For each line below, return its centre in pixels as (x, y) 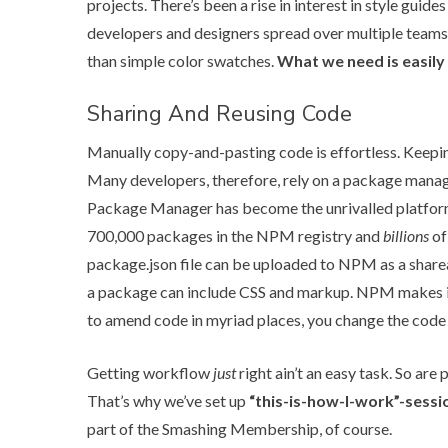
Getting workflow (150, 372)
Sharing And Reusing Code (219, 113)
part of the (124, 428)
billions (406, 235)
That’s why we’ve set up (168, 400)
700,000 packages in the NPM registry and (235, 235)
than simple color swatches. (182, 60)
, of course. (355, 428)
